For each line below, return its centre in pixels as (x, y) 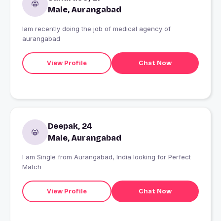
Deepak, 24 (70, 126)
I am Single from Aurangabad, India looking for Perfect (107, 157)
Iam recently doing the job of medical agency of (96, 29)
